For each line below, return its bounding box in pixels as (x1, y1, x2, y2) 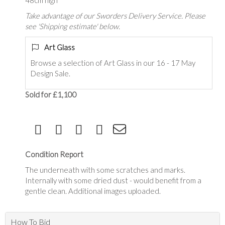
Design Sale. (31, 69, 72, 78)
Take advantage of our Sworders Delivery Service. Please (25, 11, 205, 20)
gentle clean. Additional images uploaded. (25, 186, 161, 195)
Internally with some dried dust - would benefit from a (25, 176, 201, 185)
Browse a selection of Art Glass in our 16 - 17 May (31, 58, 195, 67)
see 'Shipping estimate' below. (25, 22, 120, 31)
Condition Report (25, 150, 83, 159)
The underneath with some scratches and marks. (25, 165, 185, 174)
